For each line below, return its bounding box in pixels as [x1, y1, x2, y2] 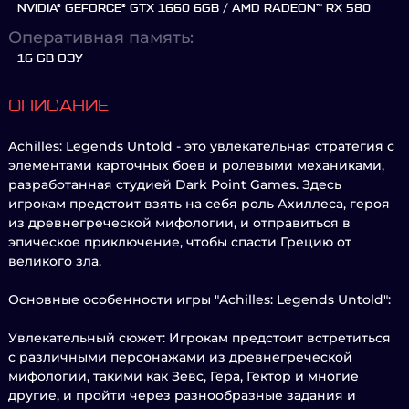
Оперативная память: [8, 27, 194, 47]
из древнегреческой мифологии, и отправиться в [8, 215, 351, 231]
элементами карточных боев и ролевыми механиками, [8, 157, 384, 173]
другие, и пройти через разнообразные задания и [8, 387, 356, 404]
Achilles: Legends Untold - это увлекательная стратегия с [8, 138, 394, 154]
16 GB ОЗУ [17, 53, 83, 64]
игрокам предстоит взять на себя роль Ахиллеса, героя [8, 195, 390, 212]
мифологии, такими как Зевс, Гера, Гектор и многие [8, 368, 359, 384]
